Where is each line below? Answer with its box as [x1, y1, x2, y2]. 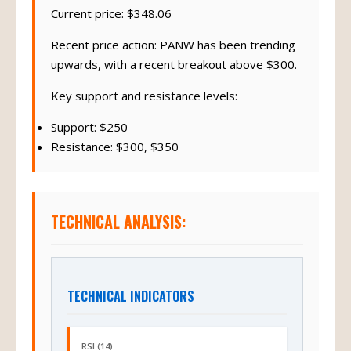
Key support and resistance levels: [51, 88, 237, 103]
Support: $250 [51, 119, 128, 135]
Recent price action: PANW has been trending [51, 37, 295, 52]
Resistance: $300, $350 [51, 139, 179, 154]
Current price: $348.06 [51, 5, 172, 21]
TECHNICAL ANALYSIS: [51, 210, 186, 233]
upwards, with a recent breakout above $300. [51, 56, 297, 72]
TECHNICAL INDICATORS [67, 287, 194, 306]
